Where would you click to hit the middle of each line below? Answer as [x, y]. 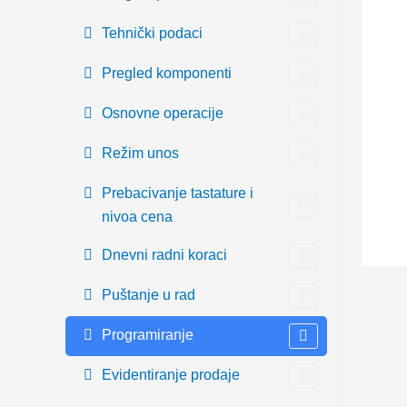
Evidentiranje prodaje [171, 375]
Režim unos [140, 153]
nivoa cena [137, 217]
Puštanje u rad [149, 295]
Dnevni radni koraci [164, 255]
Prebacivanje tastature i [178, 193]
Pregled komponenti [167, 73]
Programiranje [148, 335]
